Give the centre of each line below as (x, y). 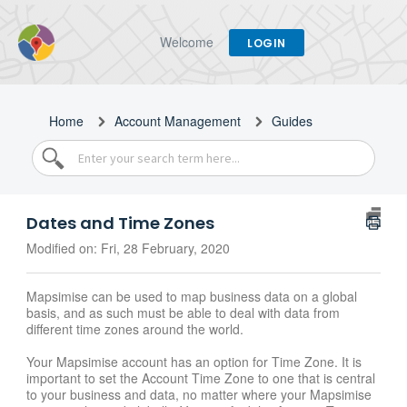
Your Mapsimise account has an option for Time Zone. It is (194, 362)
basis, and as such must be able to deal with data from (183, 313)
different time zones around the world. (135, 329)
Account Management (178, 121)
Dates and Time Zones (120, 223)
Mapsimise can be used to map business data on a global (192, 297)
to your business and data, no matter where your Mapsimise (199, 395)
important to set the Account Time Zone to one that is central (201, 378)
